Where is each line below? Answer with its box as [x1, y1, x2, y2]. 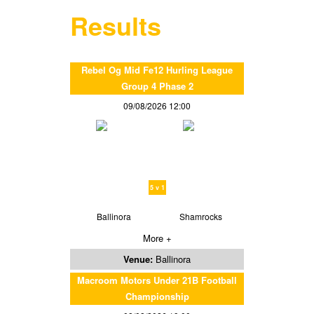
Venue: [123, 252, 156, 266]
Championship [125, 289, 189, 303]
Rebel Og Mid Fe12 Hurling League [81, 63, 233, 77]
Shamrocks [179, 210, 222, 223]
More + [142, 231, 172, 245]
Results [70, 7, 161, 44]
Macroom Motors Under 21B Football [77, 273, 237, 287]
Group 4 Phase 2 [121, 79, 193, 93]
